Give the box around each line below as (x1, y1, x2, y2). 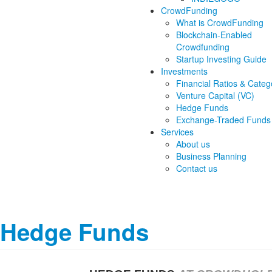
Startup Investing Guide (176, 53, 267, 65)
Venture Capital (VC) (176, 89, 254, 101)
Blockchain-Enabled (176, 29, 252, 41)
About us (176, 138, 210, 150)
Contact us (176, 162, 217, 174)
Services (161, 126, 194, 138)
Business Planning (176, 150, 246, 162)
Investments (161, 65, 208, 77)
